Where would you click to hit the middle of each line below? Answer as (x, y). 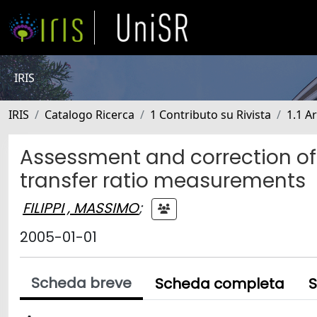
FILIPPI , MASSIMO (81, 208)
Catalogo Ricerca (90, 115)
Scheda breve (81, 283)
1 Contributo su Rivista (211, 115)
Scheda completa (220, 284)
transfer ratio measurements (163, 181)
